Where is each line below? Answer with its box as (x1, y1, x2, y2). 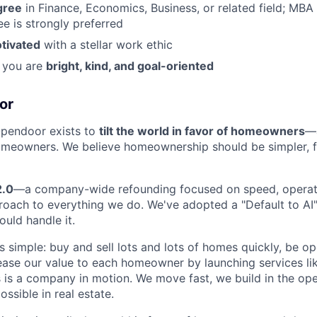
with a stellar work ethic (40, 38, 173, 52)
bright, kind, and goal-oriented (46, 59, 214, 74)
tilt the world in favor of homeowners (99, 124, 305, 139)
